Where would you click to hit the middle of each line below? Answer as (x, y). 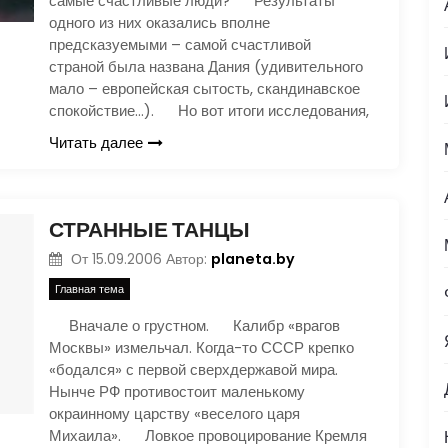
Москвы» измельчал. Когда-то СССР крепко (201, 347)
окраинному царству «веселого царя (174, 413)
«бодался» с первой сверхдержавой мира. (193, 369)
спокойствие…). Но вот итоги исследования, (209, 110)
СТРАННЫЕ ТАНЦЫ (149, 229)
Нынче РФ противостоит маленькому (177, 391)
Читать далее (96, 142)
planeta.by (252, 258)
